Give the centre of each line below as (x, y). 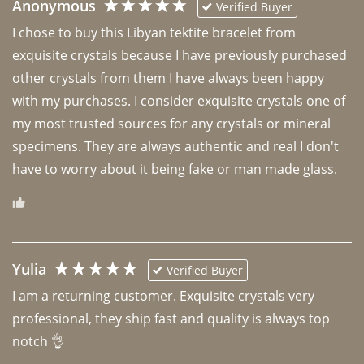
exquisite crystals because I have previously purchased (180, 55)
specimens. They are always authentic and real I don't (175, 146)
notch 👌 (40, 341)
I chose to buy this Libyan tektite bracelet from (154, 32)
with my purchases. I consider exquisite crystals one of (179, 100)
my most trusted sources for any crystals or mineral (171, 123)
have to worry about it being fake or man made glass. (176, 169)
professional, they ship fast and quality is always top (171, 318)
